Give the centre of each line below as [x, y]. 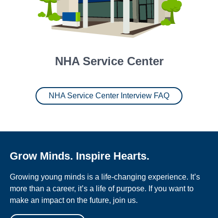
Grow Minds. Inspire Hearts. [80, 156]
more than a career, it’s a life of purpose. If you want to [102, 189]
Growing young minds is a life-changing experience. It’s [105, 177]
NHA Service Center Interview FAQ [109, 96]
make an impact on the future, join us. [74, 200]
